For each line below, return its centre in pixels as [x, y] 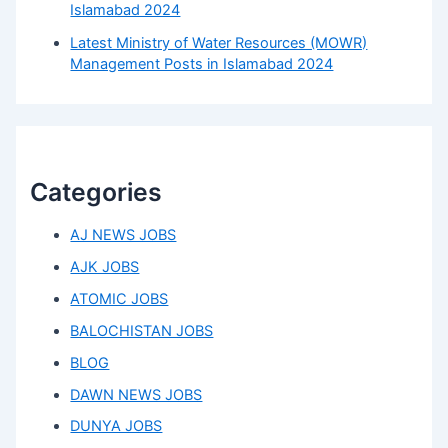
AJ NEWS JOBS [123, 234]
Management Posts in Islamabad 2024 [202, 63]
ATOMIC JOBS [119, 298]
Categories [96, 191]
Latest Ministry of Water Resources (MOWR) [219, 42]
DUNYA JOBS [116, 426]
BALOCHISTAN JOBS [142, 330]
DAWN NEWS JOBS [136, 394]
